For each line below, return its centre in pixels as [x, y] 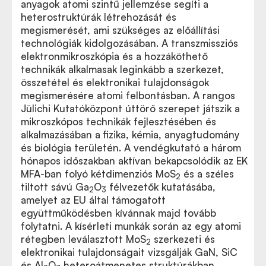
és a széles [207, 174]
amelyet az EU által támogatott [93, 200]
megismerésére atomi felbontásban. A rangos [128, 95]
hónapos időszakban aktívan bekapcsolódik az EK [134, 161]
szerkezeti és [183, 239]
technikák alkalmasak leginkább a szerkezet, [122, 69]
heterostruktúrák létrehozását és [99, 17]
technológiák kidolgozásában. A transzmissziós [129, 43]
